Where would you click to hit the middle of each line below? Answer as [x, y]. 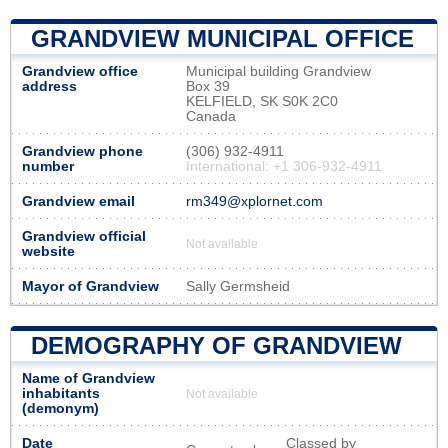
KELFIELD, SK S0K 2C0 [262, 101]
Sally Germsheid [238, 286]
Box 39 [208, 86]
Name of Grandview [88, 378]
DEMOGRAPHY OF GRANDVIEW [216, 345]
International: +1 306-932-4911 [284, 166]
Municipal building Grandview [278, 71]
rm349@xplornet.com [254, 201]
